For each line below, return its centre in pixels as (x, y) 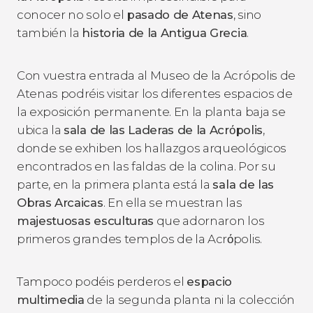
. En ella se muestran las (173, 202)
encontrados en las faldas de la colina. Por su (146, 166)
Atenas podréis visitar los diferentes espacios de (155, 93)
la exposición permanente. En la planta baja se (151, 111)
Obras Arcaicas (60, 202)
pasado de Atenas (180, 14)
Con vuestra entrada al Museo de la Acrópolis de (156, 75)
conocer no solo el (72, 14)
